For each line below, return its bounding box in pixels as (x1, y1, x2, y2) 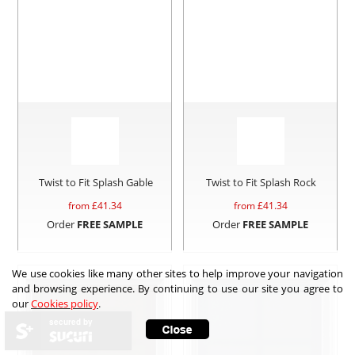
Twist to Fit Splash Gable (38, 174, 153, 189)
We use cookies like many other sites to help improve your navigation (12, 266, 343, 281)
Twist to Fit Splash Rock (206, 174, 317, 189)
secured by (49, 316, 93, 327)
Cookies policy (31, 296, 98, 311)
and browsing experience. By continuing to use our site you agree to (12, 281, 343, 296)
